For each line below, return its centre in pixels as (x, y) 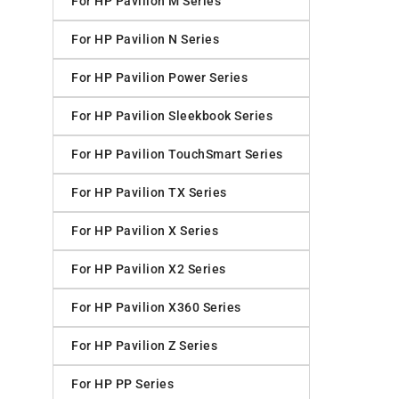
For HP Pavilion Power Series (159, 78)
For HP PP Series (122, 384)
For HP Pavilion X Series (145, 231)
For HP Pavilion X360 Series (156, 308)
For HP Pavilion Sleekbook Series (172, 116)
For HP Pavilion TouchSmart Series (177, 155)
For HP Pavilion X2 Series (149, 269)
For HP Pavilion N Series (145, 40)
